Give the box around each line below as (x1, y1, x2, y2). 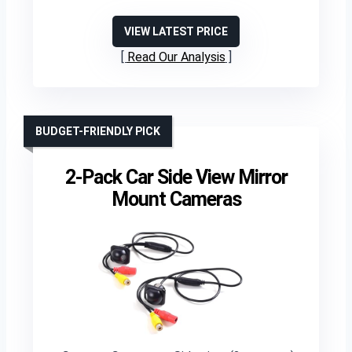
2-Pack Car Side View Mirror (64, 166, 288, 189)
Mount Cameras (111, 188, 241, 211)
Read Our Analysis (126, 49, 225, 64)
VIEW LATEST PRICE (124, 25, 228, 38)
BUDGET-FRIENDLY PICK (35, 125, 160, 137)
